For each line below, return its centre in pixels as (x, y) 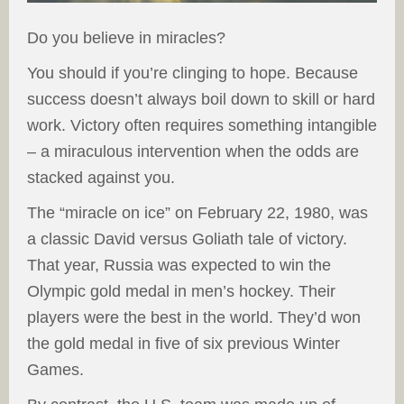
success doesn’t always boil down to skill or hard (201, 100)
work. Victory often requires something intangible (202, 126)
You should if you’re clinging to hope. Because (193, 73)
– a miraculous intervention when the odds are (193, 152)
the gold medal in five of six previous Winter (184, 344)
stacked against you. (101, 178)
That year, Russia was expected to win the (179, 266)
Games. (55, 370)
